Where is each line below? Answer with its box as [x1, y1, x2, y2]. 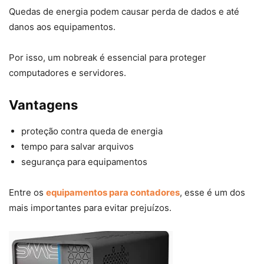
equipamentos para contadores [46, 187, 180, 199]
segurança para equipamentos [21, 156, 147, 168]
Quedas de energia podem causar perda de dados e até [9, 6, 239, 18]
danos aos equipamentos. [9, 21, 115, 33]
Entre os [9, 187, 46, 199]
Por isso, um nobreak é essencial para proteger [9, 52, 206, 64]
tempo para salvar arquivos [21, 141, 134, 153]
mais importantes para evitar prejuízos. [9, 202, 171, 214]
